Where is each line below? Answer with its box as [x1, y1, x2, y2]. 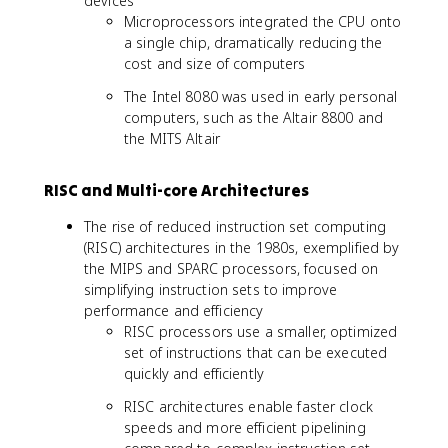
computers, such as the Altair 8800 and [124, 108, 383, 127]
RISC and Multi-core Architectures [44, 180, 309, 200]
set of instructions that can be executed [124, 343, 388, 362]
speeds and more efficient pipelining [124, 418, 366, 437]
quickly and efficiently [124, 364, 265, 383]
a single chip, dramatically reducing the [124, 33, 383, 52]
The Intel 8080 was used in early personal [124, 87, 398, 106]
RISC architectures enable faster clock [124, 397, 373, 416]
